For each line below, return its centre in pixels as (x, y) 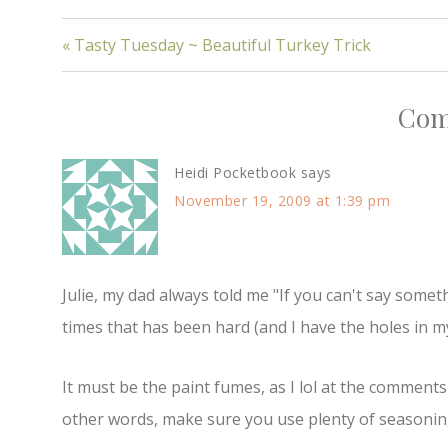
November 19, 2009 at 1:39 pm (282, 201)
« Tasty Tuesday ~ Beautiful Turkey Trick (216, 45)
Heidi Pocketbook (235, 173)
